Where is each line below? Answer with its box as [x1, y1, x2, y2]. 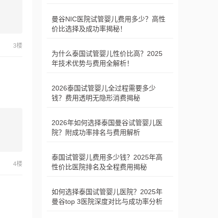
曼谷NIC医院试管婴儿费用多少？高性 [52, 15, 165, 23]
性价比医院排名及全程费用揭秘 [52, 163, 147, 171]
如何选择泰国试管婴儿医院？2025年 [52, 188, 163, 196]
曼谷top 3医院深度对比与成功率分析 [52, 198, 163, 205]
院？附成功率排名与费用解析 [52, 128, 140, 136]
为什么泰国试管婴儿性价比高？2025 [52, 50, 163, 57]
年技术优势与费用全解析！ [52, 59, 133, 67]
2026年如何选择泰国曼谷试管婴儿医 [52, 119, 163, 127]
